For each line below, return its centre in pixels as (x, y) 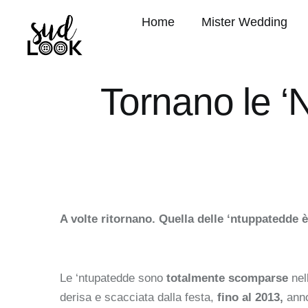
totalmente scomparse (227, 278)
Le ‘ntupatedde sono (113, 278)
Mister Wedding (245, 22)
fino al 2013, (252, 297)
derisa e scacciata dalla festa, (139, 297)
